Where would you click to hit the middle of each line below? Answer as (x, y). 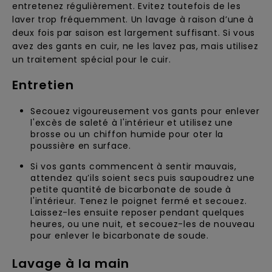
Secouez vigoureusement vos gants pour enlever (145, 111)
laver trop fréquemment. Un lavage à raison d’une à (133, 19)
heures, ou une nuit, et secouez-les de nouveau (143, 224)
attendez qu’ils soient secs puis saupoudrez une (143, 178)
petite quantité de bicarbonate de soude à (131, 189)
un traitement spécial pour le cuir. (92, 59)
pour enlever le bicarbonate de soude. (120, 236)
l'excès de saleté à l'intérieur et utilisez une (132, 123)
